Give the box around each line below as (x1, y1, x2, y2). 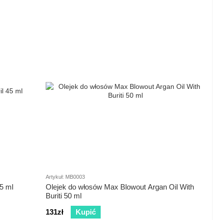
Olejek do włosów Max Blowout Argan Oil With (46, 183, 194, 192)
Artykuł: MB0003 (46, 174, 85, 180)
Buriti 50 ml (46, 192, 82, 200)
